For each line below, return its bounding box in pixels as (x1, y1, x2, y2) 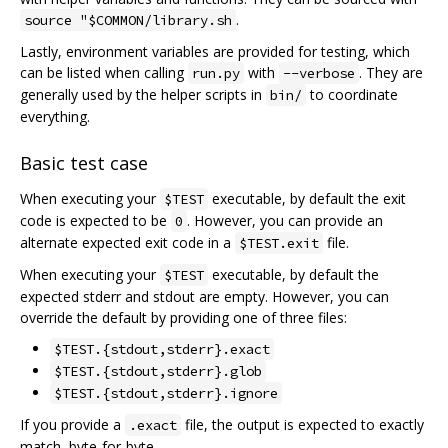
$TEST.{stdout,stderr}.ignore (54, 384, 278, 403)
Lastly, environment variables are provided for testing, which (20, 41, 410, 61)
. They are (359, 62, 423, 82)
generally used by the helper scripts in (20, 84, 266, 104)
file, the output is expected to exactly (181, 415, 424, 435)
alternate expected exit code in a (20, 233, 235, 253)
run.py (192, 63, 240, 82)
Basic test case (20, 151, 148, 176)
